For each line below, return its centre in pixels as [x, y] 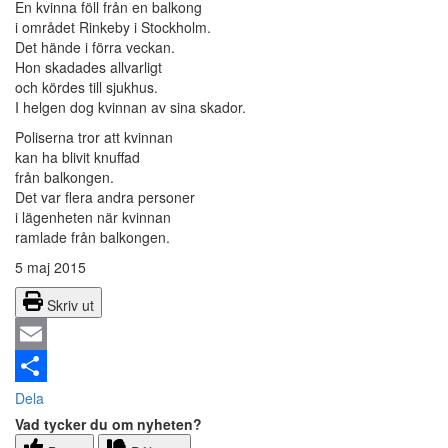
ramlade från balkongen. [92, 237]
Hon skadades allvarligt [88, 67]
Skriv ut [70, 305]
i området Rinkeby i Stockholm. [113, 27]
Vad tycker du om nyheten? [108, 424]
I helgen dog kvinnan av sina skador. [130, 107]
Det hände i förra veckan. [95, 47]
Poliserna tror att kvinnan [94, 137]
